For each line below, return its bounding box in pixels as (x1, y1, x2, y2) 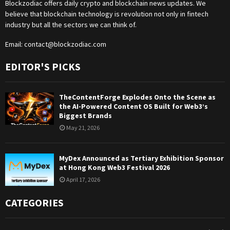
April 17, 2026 (66, 175, 100, 183)
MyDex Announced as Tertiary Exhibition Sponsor (59, 153, 224, 163)
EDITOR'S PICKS (5, 60, 81, 73)
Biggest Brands (59, 110, 112, 120)
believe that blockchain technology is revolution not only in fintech (5, 9, 208, 18)
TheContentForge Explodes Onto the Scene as (59, 92, 216, 102)
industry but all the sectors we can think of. (5, 20, 137, 29)
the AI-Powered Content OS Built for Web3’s (59, 101, 208, 111)
